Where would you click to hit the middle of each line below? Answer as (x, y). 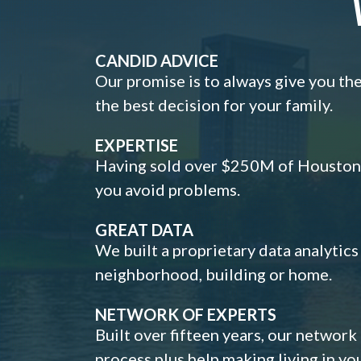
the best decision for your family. (214, 104)
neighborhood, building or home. (214, 274)
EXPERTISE (137, 145)
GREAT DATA (144, 229)
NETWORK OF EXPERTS (186, 314)
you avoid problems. (168, 189)
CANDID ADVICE (157, 60)
